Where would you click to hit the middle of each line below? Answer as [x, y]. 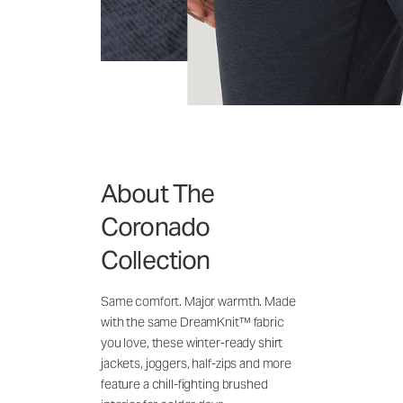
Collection [156, 260]
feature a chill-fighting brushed [184, 384]
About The [158, 193]
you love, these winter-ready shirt [192, 342]
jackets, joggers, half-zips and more [196, 363]
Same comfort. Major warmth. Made [198, 301]
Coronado [156, 226]
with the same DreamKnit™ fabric [193, 322]
